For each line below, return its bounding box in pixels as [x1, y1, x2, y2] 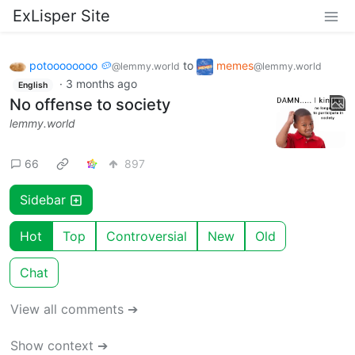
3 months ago [65, 76, 137, 90]
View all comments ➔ [10, 301, 138, 318]
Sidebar [20, 192, 70, 208]
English [17, 79, 48, 90]
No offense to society [10, 95, 170, 115]
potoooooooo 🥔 [29, 59, 112, 72]
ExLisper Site [13, 6, 110, 25]
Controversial [106, 228, 187, 245]
